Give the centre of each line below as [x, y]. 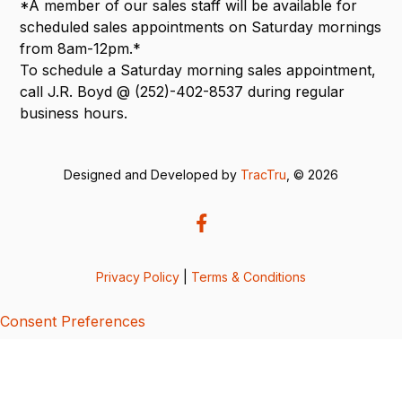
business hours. [74, 113]
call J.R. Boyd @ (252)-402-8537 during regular [183, 91]
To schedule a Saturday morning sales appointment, [198, 70]
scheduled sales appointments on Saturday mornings [201, 26]
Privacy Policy [138, 276]
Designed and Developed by [152, 174]
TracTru [263, 174]
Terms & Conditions [249, 276]
